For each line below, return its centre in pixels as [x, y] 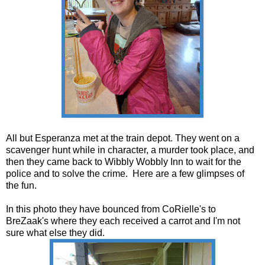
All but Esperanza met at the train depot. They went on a [123, 138]
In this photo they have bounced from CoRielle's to [111, 209]
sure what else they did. [56, 232]
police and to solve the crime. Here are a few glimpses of [125, 173]
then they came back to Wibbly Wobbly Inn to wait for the [124, 161]
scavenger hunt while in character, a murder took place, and [130, 150]
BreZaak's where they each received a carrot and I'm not [123, 221]
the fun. [22, 185]
